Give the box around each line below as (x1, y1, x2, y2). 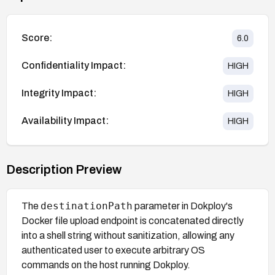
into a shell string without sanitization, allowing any (21, 230, 234, 241)
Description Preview (6, 162, 122, 176)
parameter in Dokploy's (133, 200, 233, 211)
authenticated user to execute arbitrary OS (21, 244, 205, 255)
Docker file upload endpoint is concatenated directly (21, 215, 244, 226)
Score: (21, 33, 52, 44)
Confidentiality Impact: (21, 60, 126, 71)
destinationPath (41, 199, 133, 212)
